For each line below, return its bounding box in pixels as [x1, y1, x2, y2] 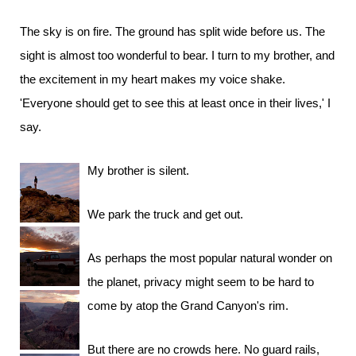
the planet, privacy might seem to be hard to [87, 275, 314, 288]
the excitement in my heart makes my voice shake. [20, 72, 285, 86]
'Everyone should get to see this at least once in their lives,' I [20, 96, 331, 110]
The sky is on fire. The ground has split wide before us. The [20, 25, 325, 38]
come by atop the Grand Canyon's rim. [87, 299, 288, 312]
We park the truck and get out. [87, 207, 243, 221]
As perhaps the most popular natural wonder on [87, 251, 332, 265]
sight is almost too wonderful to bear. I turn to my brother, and [20, 48, 335, 62]
